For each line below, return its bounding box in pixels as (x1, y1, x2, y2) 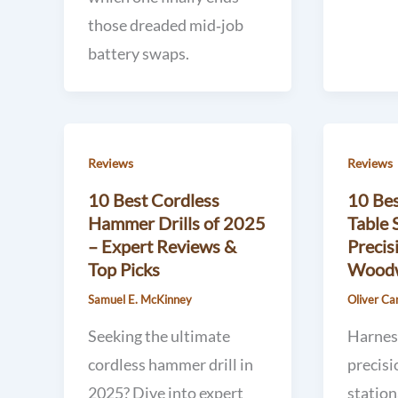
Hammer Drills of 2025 (88, 212, 266, 235)
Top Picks (88, 259, 160, 281)
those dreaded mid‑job (88, 14, 243, 35)
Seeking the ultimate (88, 325, 230, 346)
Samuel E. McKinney (88, 292, 192, 307)
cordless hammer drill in (88, 354, 253, 374)
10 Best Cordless (88, 189, 219, 211)
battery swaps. (88, 43, 189, 63)
